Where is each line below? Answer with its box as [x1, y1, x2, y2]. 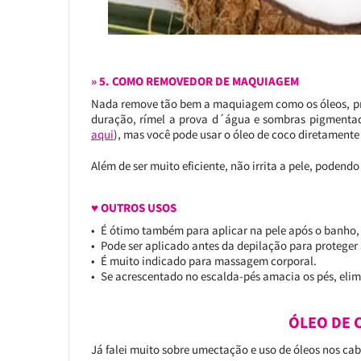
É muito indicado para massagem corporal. [100, 253, 317, 268]
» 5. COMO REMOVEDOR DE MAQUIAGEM [90, 73, 299, 89]
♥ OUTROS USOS [90, 200, 176, 215]
